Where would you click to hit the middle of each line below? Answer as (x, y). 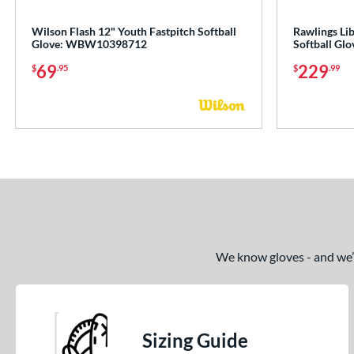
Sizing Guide (195, 341)
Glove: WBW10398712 (89, 44)
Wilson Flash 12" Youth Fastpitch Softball (134, 32)
